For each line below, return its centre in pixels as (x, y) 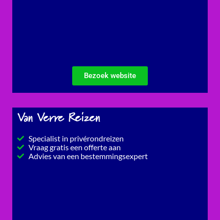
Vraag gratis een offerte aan (74, 147)
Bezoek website (110, 75)
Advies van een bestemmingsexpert (88, 156)
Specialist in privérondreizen (76, 138)
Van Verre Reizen (58, 118)
